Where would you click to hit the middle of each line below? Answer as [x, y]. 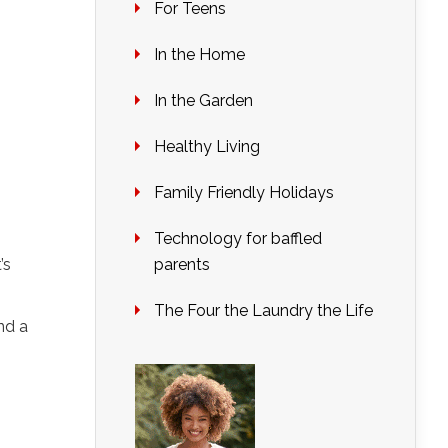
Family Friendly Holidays [244, 192]
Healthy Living [207, 146]
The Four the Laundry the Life [263, 310]
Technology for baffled [238, 238]
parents [182, 264]
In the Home [199, 54]
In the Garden [203, 100]
